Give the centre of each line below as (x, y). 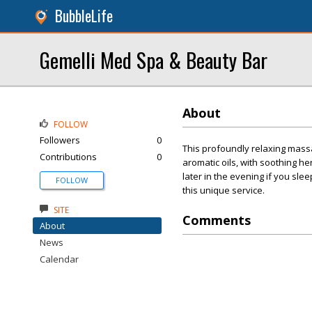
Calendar (59, 259)
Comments (217, 220)
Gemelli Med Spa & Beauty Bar (154, 60)
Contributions (68, 157)
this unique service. (224, 190)
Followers (60, 140)
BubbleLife (84, 16)
